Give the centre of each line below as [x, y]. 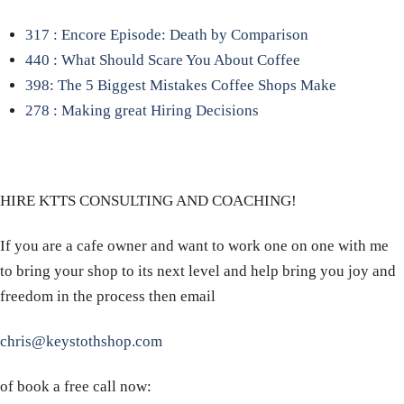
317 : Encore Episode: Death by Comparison [166, 34]
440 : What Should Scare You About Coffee [162, 60]
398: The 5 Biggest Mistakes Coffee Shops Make [180, 85]
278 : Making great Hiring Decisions [142, 110]
